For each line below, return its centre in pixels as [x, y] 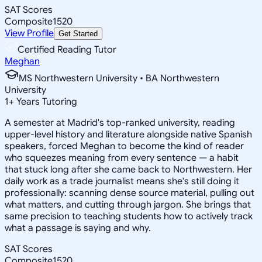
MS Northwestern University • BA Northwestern [119, 78]
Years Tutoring [46, 101]
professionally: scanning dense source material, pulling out [130, 193]
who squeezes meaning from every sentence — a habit [122, 158]
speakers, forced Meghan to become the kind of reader [124, 146]
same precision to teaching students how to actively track [129, 216]
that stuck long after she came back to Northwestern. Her [128, 169]
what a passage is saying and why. [78, 228]
